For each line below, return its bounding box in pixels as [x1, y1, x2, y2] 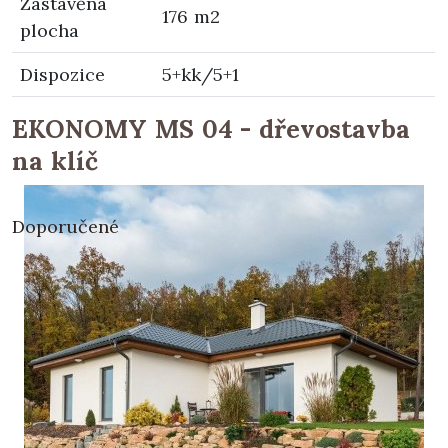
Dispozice [20, 62, 105, 86]
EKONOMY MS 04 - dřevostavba [12, 112, 411, 145]
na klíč [12, 144, 98, 177]
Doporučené [12, 214, 119, 238]
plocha [20, 18, 79, 42]
